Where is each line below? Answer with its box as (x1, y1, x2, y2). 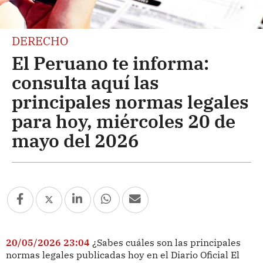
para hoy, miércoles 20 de (12, 109, 235, 133)
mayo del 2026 (12, 128, 139, 152)
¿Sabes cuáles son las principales (92, 236, 241, 248)
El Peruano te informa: (12, 50, 209, 75)
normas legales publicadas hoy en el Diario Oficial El (5, 248, 240, 261)
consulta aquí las (12, 70, 159, 94)
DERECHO (12, 32, 68, 49)
